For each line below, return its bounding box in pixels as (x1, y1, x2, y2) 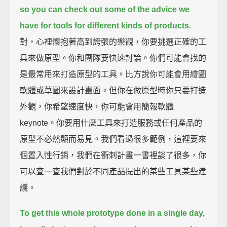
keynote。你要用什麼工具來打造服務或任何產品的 (20, 118, 203, 127)
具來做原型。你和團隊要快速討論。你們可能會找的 (20, 53, 207, 62)
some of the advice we (104, 5, 190, 14)
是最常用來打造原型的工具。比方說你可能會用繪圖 (20, 69, 207, 79)
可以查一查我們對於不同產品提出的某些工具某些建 (20, 167, 207, 176)
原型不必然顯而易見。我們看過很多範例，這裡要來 (20, 134, 207, 143)
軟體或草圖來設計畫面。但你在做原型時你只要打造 (20, 86, 207, 95)
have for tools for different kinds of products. (20, 21, 192, 30)
